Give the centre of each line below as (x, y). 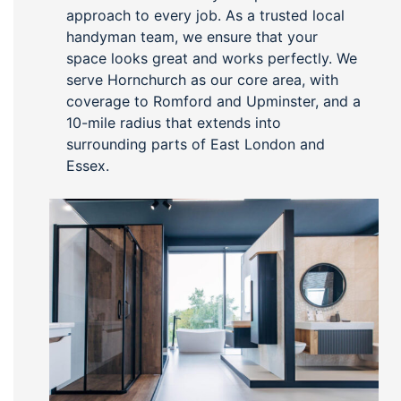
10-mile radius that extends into (173, 123)
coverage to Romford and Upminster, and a (213, 102)
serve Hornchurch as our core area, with (202, 80)
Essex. (87, 166)
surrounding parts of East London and (195, 145)
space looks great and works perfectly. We (211, 59)
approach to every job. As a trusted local (205, 16)
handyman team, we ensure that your (192, 37)
